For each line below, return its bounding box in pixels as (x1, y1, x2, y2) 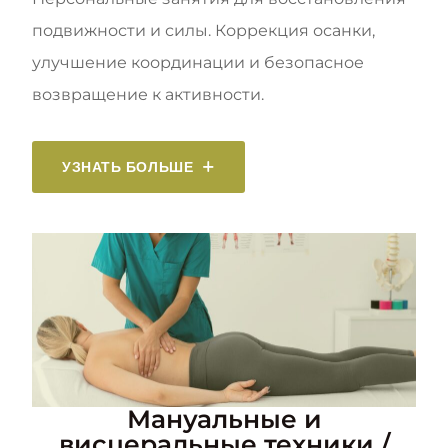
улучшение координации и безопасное (32, 52, 364, 72)
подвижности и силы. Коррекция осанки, (32, 20, 375, 40)
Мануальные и (126, 404, 322, 435)
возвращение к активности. (32, 84, 264, 104)
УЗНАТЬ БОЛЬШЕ (62, 157, 194, 176)
